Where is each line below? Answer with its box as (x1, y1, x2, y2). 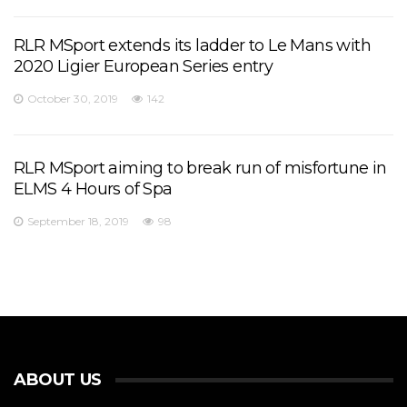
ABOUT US (14, 370, 102, 391)
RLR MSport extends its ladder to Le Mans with (14, 35, 371, 56)
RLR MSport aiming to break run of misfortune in (14, 158, 387, 179)
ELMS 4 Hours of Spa (14, 179, 173, 200)
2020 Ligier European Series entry (14, 56, 273, 77)
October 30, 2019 (27, 92, 118, 106)
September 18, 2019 (27, 214, 129, 229)
